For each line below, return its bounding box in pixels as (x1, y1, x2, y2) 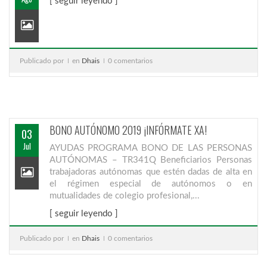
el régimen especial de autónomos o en (49, 179, 252, 188)
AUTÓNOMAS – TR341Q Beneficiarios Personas (49, 155, 252, 164)
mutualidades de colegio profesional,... (49, 191, 200, 200)
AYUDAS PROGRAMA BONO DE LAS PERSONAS (49, 143, 252, 153)
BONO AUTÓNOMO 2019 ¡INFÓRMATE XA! (49, 122, 207, 138)
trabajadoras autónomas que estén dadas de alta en (49, 167, 252, 176)
